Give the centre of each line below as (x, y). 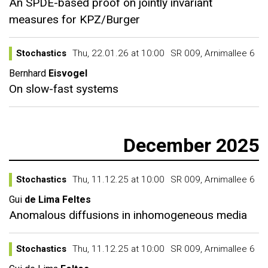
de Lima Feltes (58, 200)
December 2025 (191, 145)
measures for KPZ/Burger (74, 19)
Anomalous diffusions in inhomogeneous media (128, 215)
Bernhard (28, 73)
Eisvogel (68, 73)
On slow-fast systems (64, 89)
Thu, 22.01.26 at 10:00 (118, 53)
